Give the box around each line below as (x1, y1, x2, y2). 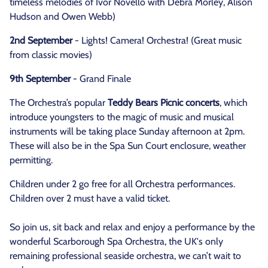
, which (220, 97, 248, 108)
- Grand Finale (71, 73, 131, 84)
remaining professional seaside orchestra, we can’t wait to (10, 250, 241, 261)
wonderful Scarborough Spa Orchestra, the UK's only (10, 236, 223, 247)
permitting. (10, 154, 53, 166)
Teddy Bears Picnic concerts (108, 97, 220, 108)
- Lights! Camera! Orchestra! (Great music (72, 35, 242, 46)
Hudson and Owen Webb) (10, 11, 115, 22)
